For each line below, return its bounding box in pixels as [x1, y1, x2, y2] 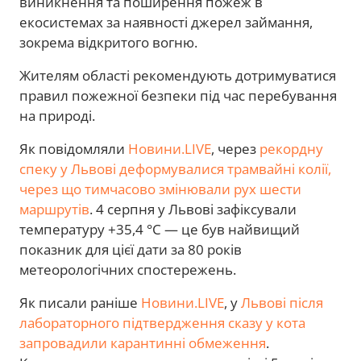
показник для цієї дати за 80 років [19, 240, 242, 259]
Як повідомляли [19, 139, 128, 159]
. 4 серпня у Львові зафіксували [89, 200, 297, 219]
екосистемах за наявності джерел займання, [19, 13, 313, 32]
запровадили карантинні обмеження [19, 334, 266, 353]
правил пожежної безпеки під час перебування [19, 86, 337, 106]
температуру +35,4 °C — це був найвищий [19, 220, 300, 239]
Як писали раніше [19, 293, 141, 313]
